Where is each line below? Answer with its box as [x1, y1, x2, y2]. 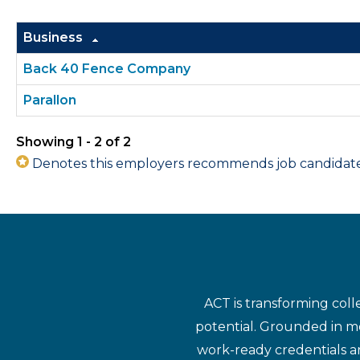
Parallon [23, 92, 76, 108]
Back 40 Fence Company [23, 61, 190, 76]
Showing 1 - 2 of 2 [16, 134, 131, 149]
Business [23, 30, 86, 45]
